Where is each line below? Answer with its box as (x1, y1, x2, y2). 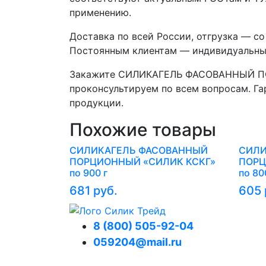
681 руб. (69, 183, 118, 198)
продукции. (69, 97, 123, 109)
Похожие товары (69, 119, 216, 140)
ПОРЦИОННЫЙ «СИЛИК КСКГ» (69, 156, 216, 167)
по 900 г (69, 167, 107, 179)
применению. (69, 7, 131, 18)
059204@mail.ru (93, 235, 182, 248)
